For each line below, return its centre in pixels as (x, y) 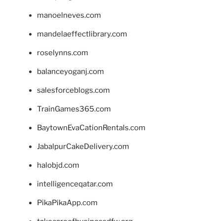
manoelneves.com (69, 15)
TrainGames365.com (74, 109)
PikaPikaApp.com (67, 203)
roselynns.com (63, 53)
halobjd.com (58, 165)
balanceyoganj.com (71, 71)
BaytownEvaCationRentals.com (91, 128)
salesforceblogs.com (74, 90)
